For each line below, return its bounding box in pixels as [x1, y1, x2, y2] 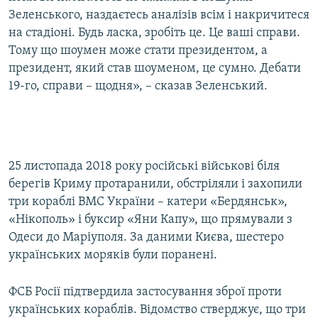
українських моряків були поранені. [9, 248, 217, 263]
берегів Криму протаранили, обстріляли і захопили [9, 177, 302, 192]
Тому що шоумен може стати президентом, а [9, 44, 268, 58]
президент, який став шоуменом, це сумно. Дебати [9, 62, 301, 76]
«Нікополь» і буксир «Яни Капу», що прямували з [9, 213, 292, 227]
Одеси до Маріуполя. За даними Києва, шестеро [9, 231, 284, 245]
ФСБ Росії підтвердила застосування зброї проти [9, 285, 282, 300]
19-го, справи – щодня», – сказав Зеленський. [9, 79, 268, 94]
